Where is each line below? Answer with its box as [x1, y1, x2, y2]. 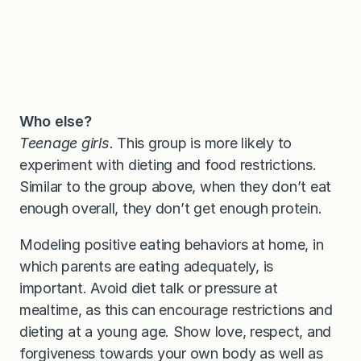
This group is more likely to [117, 135, 293, 152]
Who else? [19, 113, 92, 131]
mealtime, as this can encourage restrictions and [19, 301, 333, 319]
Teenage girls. [19, 135, 118, 152]
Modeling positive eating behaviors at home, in [19, 236, 324, 254]
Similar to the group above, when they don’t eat [19, 178, 332, 196]
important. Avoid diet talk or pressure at [19, 280, 278, 297]
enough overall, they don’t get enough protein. [19, 200, 322, 218]
